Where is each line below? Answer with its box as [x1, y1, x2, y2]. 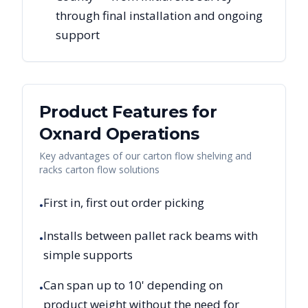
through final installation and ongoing [56, 7, 263, 23]
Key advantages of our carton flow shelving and [39, 148, 252, 162]
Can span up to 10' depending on [43, 276, 223, 293]
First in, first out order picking [43, 194, 204, 210]
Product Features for [39, 101, 217, 122]
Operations [101, 123, 199, 144]
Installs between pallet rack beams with [43, 227, 258, 243]
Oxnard [39, 123, 102, 144]
